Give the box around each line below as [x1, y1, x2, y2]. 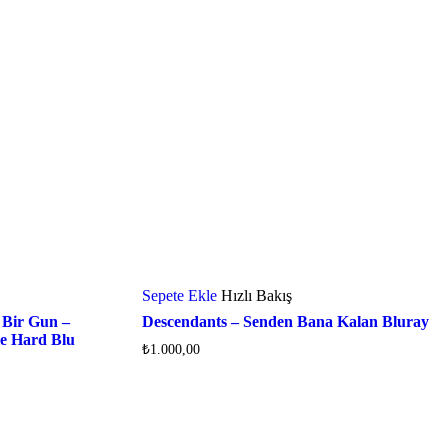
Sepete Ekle [141, 286, 217, 304]
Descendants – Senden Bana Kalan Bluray [141, 312, 429, 330]
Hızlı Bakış [220, 286, 292, 304]
